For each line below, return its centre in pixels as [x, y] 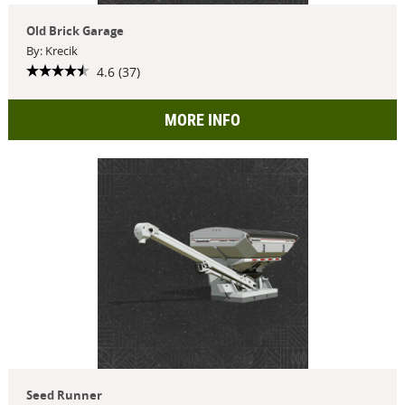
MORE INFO [202, 119]
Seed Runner [64, 395]
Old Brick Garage [75, 31]
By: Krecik [52, 51]
